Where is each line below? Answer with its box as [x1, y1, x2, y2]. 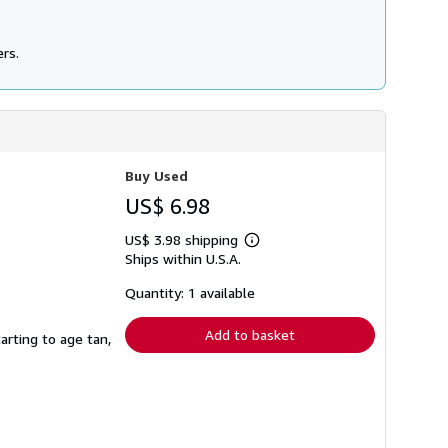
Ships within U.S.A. [125, 250, 241, 268]
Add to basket [205, 326, 295, 344]
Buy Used [125, 167, 188, 185]
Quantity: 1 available [125, 284, 255, 302]
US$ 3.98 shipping [125, 231, 242, 249]
